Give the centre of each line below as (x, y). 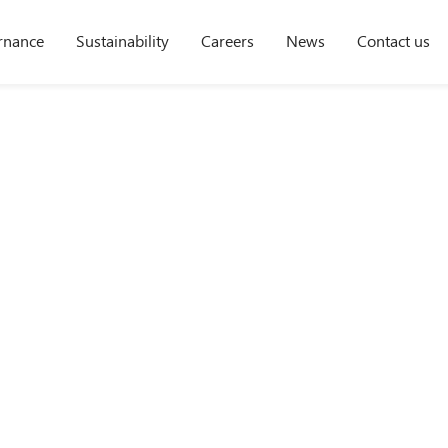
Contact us (393, 40)
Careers (227, 40)
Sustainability (122, 40)
